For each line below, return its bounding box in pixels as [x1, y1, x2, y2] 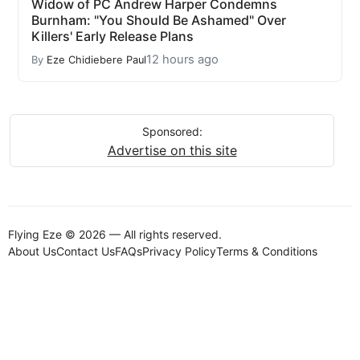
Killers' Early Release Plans [31, 28, 194, 45]
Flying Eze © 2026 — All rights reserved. [8, 227, 222, 242]
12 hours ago [146, 52, 219, 67]
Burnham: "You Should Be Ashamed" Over [31, 12, 286, 29]
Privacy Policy [142, 244, 216, 259]
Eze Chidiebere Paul [47, 53, 146, 66]
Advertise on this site [107, 142, 237, 159]
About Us [8, 244, 56, 259]
